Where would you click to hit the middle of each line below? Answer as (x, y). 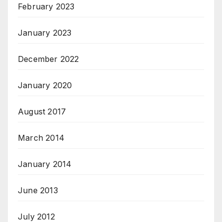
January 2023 (45, 33)
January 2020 (45, 85)
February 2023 (46, 7)
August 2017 (42, 112)
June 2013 (38, 191)
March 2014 (41, 138)
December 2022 (49, 59)
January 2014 (45, 164)
